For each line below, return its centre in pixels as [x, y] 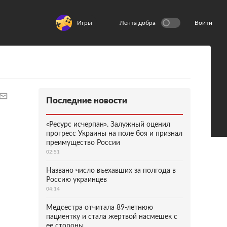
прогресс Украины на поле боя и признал [114, 134]
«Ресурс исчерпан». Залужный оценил [108, 125]
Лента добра [138, 23]
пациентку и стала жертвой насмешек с [112, 217]
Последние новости [87, 101]
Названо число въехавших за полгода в [111, 171]
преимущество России [83, 143]
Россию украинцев [77, 180]
